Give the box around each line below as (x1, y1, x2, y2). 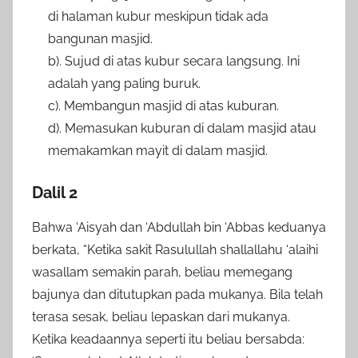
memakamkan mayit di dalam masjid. (48, 142, 268, 158)
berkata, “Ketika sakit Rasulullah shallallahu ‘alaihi (32, 241, 318, 257)
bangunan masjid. (48, 30, 153, 46)
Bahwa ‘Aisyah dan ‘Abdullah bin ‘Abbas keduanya (32, 219, 326, 235)
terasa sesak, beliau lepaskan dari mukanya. (32, 308, 290, 324)
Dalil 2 (32, 182, 78, 202)
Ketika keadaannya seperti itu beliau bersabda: (32, 331, 304, 347)
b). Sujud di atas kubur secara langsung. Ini (48, 53, 300, 69)
